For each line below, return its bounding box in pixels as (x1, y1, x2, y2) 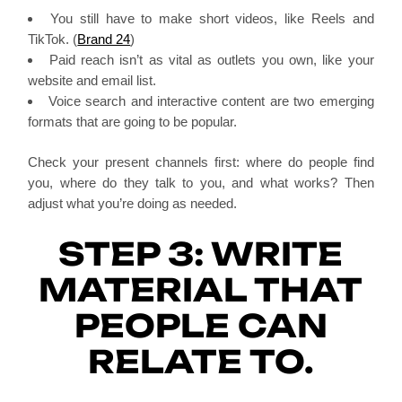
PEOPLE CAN (74, 306, 328, 345)
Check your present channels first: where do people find (28, 154, 374, 170)
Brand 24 (77, 31, 131, 47)
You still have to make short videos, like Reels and (50, 10, 374, 26)
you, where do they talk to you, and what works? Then (28, 175, 374, 190)
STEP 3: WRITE (58, 234, 344, 274)
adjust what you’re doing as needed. (28, 196, 238, 211)
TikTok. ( (28, 31, 78, 47)
